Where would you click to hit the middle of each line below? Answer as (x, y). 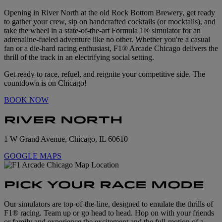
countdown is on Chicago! (46, 83)
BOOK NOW (26, 100)
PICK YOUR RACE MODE (104, 184)
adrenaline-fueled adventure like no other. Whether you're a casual (107, 39)
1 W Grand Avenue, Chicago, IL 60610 (66, 139)
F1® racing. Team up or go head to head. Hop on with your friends (109, 213)
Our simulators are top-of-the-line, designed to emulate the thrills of (109, 204)
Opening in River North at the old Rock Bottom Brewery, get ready (110, 12)
